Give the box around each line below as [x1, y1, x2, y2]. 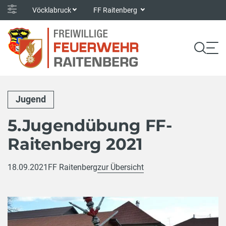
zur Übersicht [97, 162, 144, 172]
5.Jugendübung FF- [8, 115, 173, 135]
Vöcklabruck [32, 6, 71, 14]
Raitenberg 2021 [8, 134, 143, 154]
